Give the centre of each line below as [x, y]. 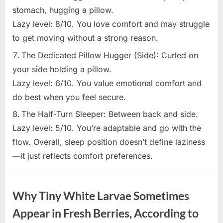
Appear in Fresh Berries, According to [106, 213]
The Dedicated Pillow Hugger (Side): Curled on [110, 55]
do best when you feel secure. [69, 97]
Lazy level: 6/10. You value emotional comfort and [107, 83]
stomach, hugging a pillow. [63, 10]
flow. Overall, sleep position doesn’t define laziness [109, 142]
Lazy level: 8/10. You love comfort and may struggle [111, 24]
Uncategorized [35, 179]
